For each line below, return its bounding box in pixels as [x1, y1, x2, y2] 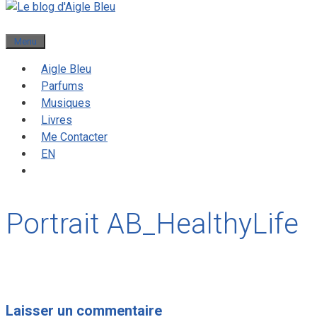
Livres [41, 113, 72, 127]
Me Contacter [41, 130, 108, 144]
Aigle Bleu [41, 62, 91, 76]
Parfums [41, 79, 83, 93]
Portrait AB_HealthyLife [6, 207, 299, 241]
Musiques [41, 96, 91, 110]
